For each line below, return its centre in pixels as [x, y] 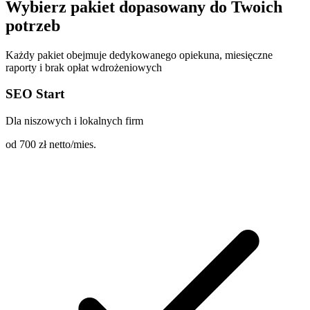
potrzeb [33, 25]
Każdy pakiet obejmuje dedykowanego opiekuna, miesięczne [139, 55]
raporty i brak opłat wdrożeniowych [84, 67]
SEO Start [35, 94]
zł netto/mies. [67, 145]
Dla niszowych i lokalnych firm [74, 121]
